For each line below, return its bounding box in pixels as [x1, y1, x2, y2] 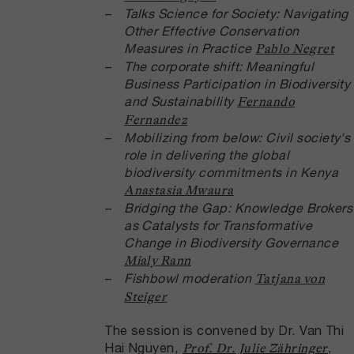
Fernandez [124, 113, 188, 128]
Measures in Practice [124, 40, 252, 56]
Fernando [237, 95, 296, 110]
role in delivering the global [124, 147, 290, 163]
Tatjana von [254, 272, 326, 287]
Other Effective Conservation [124, 23, 299, 39]
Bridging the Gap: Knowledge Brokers [124, 200, 352, 216]
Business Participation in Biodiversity [124, 76, 351, 92]
